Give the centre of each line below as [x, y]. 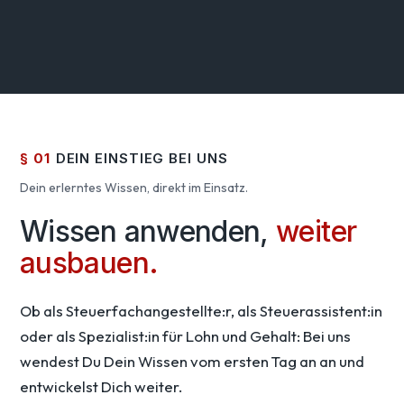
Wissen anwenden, [148, 232]
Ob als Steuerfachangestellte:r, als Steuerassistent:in [201, 311]
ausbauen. [89, 263]
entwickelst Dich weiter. [101, 387]
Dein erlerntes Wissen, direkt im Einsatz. [134, 188]
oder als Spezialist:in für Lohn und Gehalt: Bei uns [185, 336]
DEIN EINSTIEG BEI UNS [142, 159]
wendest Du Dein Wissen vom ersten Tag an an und [192, 362]
